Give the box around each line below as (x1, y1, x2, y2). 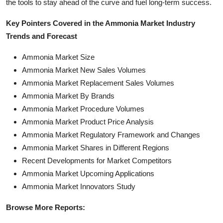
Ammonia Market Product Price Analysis (22, 117, 154, 126)
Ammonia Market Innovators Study (22, 182, 135, 191)
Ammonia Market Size (22, 52, 95, 61)
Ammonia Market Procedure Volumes (22, 104, 144, 113)
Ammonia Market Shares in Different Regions (22, 143, 169, 152)
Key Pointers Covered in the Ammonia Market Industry (6, 18, 195, 27)
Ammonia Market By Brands (22, 91, 114, 100)
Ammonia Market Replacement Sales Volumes (22, 78, 174, 87)
